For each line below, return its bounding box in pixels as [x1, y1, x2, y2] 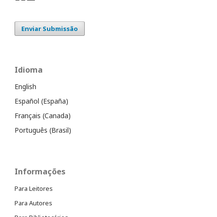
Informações [15, 166, 65, 177]
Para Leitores [15, 184, 53, 193]
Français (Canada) [15, 111, 71, 121]
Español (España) [15, 96, 68, 106]
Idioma [15, 64, 43, 76]
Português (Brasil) [15, 125, 71, 135]
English [15, 82, 36, 92]
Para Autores [15, 199, 52, 208]
